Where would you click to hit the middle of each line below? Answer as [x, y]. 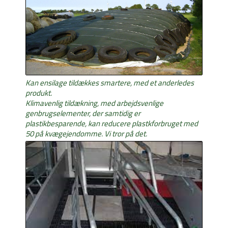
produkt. [39, 93]
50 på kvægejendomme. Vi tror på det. [86, 134]
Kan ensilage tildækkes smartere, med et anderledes [110, 83]
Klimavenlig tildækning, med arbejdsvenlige [94, 103]
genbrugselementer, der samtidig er [83, 113]
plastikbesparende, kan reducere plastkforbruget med [112, 124]
